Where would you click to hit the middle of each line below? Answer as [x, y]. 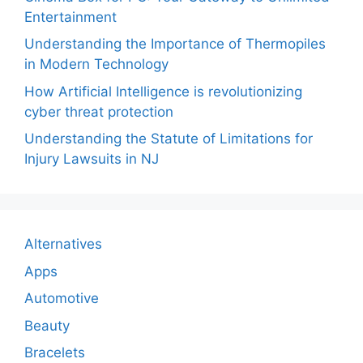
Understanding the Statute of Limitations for [169, 139]
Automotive [62, 299]
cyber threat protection [99, 111]
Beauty [47, 325]
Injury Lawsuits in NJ [92, 159]
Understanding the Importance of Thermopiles [175, 44]
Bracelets [55, 353]
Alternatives [63, 244]
